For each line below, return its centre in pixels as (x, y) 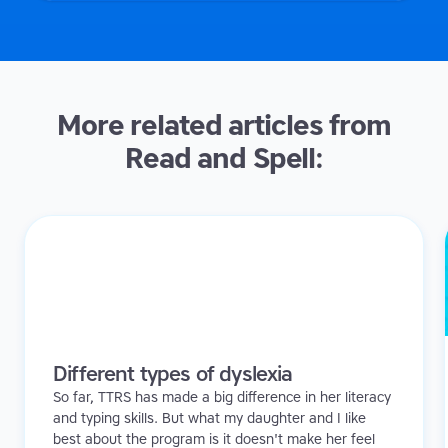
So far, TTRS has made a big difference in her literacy (222, 398)
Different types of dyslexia (173, 374)
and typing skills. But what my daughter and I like (209, 419)
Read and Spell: (224, 158)
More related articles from (224, 125)
